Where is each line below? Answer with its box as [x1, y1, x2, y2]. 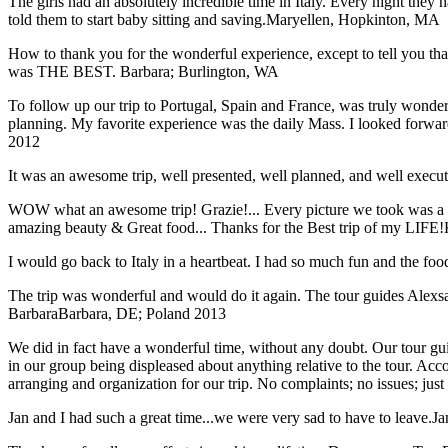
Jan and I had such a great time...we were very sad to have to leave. [8, 409, 432, 427]
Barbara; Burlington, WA [120, 63, 279, 81]
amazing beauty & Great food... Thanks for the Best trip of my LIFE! [8, 219, 444, 237]
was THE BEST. [8, 63, 120, 81]
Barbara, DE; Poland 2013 [58, 305, 226, 323]
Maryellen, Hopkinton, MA [266, 11, 440, 29]
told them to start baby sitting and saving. [8, 11, 266, 29]
